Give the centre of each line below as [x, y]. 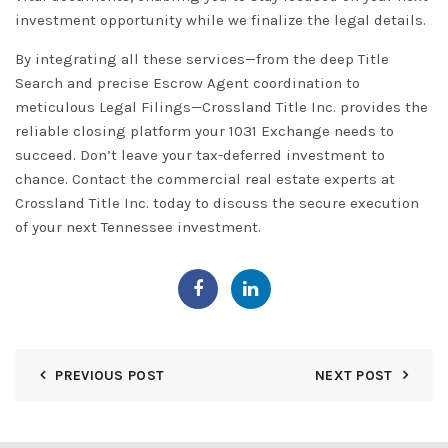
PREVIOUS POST [110, 376]
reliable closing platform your [122, 131]
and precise [108, 83]
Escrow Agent [201, 83]
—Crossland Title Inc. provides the [309, 107]
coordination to [304, 83]
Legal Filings [145, 107]
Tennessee [137, 227]
